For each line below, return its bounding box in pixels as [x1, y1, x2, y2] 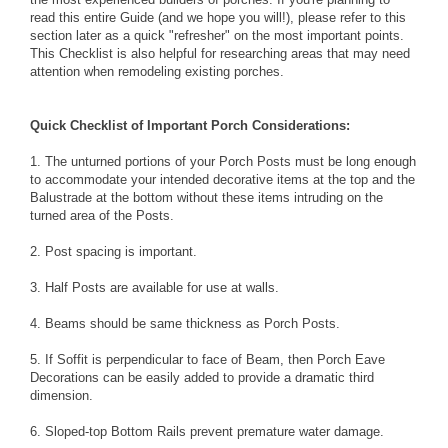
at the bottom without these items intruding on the [92, 190, 383, 205]
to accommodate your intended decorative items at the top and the [30, 172, 415, 187]
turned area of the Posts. [30, 208, 174, 223]
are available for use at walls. [106, 280, 279, 295]
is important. [121, 244, 197, 259]
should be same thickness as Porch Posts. [86, 316, 340, 331]
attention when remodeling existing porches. [30, 64, 284, 79]
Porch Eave [317, 352, 385, 367]
